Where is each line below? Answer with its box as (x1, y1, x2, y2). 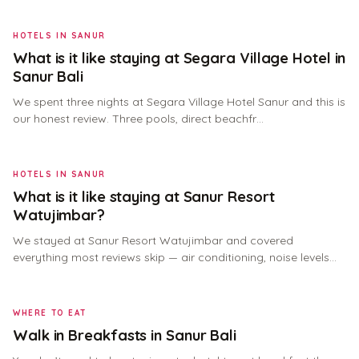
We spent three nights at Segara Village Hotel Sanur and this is (13, 95, 345, 109)
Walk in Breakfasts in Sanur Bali (13, 326, 237, 345)
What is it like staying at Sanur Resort (13, 188, 275, 206)
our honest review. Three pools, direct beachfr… (13, 111, 264, 126)
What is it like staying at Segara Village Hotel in (13, 49, 346, 67)
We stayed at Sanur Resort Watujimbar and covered (13, 233, 293, 248)
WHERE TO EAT (13, 308, 87, 317)
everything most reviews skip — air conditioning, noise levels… (13, 250, 337, 264)
